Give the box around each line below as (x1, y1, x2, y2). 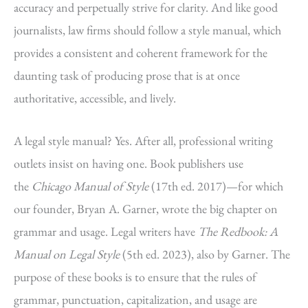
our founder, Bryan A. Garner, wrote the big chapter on (14, 200, 278, 217)
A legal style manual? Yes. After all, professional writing (14, 132, 273, 148)
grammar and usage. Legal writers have (14, 223, 198, 239)
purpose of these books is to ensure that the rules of (14, 268, 256, 285)
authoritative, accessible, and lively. (14, 89, 201, 106)
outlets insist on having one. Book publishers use (14, 155, 243, 171)
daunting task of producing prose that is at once (14, 67, 240, 83)
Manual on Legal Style (14, 245, 120, 262)
